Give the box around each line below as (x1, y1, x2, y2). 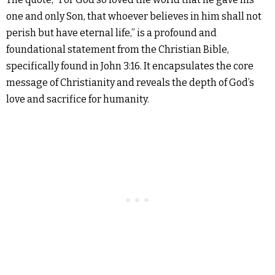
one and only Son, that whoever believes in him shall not (6, 10, 261, 22)
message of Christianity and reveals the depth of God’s (6, 77, 254, 88)
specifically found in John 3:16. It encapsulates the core (6, 60, 254, 72)
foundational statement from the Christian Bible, (6, 44, 229, 55)
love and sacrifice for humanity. (6, 93, 149, 105)
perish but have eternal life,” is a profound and (6, 27, 217, 39)
